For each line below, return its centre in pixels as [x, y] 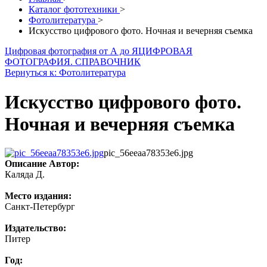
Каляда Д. [25, 175]
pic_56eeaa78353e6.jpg [148, 153]
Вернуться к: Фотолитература [65, 73]
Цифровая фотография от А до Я [72, 51]
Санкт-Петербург [40, 207]
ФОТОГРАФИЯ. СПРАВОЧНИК [73, 62]
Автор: [64, 164]
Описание [26, 164]
